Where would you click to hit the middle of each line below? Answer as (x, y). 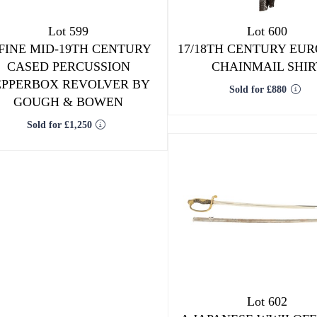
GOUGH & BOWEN (69, 102)
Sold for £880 (258, 90)
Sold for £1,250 (59, 125)
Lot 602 (267, 301)
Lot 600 (267, 31)
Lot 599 (69, 31)
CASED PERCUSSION (68, 67)
